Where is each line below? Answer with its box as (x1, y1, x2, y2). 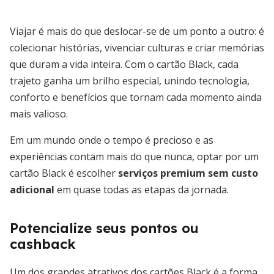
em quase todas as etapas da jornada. (54, 183, 229, 196)
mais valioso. (10, 107, 68, 120)
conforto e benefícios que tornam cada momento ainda (10, 91, 262, 104)
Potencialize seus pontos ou (10, 220, 199, 237)
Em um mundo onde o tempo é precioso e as (10, 133, 213, 147)
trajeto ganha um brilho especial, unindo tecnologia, (10, 74, 250, 87)
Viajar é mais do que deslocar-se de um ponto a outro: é (10, 24, 264, 38)
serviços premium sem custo (118, 166, 258, 180)
